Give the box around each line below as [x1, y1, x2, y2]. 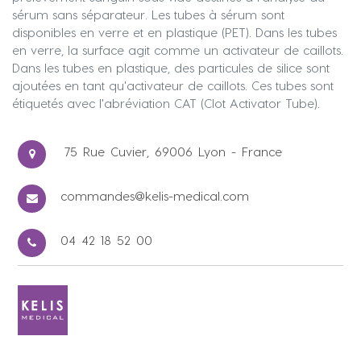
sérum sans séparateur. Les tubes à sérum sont [12, 7, 284, 23]
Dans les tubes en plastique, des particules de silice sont [12, 60, 330, 76]
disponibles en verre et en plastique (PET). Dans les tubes [12, 25, 337, 40]
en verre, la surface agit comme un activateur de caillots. [12, 43, 343, 58]
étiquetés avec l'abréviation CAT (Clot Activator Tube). [12, 96, 320, 111]
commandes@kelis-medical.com [60, 189, 249, 204]
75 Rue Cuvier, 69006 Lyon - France [64, 144, 282, 160]
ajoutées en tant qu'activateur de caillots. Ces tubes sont [12, 78, 334, 93]
